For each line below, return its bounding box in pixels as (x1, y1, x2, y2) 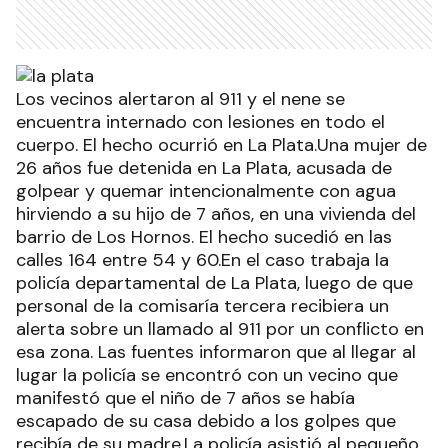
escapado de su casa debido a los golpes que (16, 409, 396, 434)
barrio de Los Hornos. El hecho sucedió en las (16, 225, 392, 250)
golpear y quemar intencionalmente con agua (16, 179, 396, 204)
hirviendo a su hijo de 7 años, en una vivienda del (16, 202, 416, 227)
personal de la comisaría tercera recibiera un (16, 294, 389, 319)
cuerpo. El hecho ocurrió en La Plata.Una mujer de (16, 133, 427, 158)
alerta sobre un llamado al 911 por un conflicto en (16, 317, 424, 342)
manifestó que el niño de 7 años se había (16, 386, 355, 411)
